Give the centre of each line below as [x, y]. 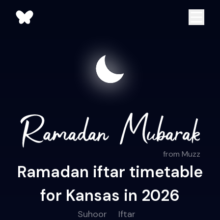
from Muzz [181, 154]
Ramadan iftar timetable [110, 172]
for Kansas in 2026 [110, 196]
